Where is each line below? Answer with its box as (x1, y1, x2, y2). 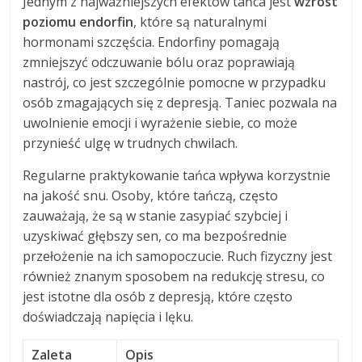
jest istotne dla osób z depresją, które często (23, 288, 293, 306)
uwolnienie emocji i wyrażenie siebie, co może (23, 114, 298, 133)
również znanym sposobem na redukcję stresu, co (23, 267, 326, 286)
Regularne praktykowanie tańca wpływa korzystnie (23, 166, 331, 185)
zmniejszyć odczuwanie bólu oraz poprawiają (23, 53, 296, 72)
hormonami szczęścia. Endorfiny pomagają (23, 33, 280, 52)
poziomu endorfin (23, 13, 134, 32)
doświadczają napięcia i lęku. (23, 308, 194, 326)
